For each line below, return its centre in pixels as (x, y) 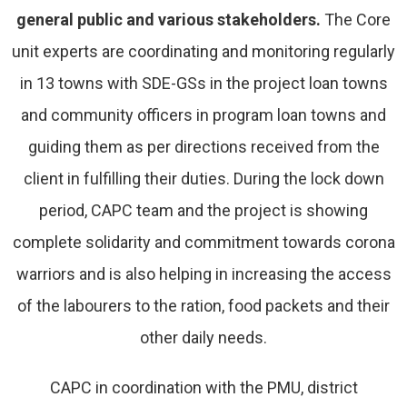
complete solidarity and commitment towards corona (203, 242)
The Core (356, 19)
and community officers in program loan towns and (203, 114)
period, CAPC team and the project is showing (203, 210)
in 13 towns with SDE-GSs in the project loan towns (203, 83)
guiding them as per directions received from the (203, 146)
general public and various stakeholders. (169, 19)
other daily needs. (203, 337)
